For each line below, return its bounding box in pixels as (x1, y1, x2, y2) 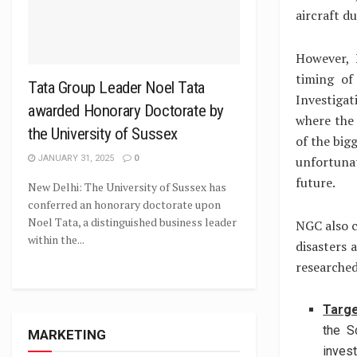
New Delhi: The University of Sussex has (28, 179, 226, 194)
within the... (28, 232, 84, 247)
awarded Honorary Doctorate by (28, 101, 224, 120)
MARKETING (28, 327, 106, 343)
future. (296, 174, 335, 192)
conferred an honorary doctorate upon (28, 197, 221, 212)
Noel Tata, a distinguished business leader (28, 214, 237, 229)
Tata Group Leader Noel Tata (28, 78, 205, 97)
